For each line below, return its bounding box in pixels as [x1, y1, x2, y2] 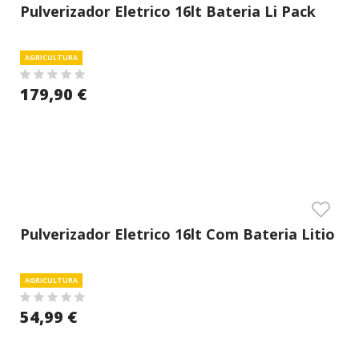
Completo [20, 26, 91, 45]
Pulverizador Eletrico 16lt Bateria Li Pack [20, 2, 316, 21]
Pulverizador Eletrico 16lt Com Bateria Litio [20, 224, 335, 244]
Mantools [20, 248, 89, 268]
